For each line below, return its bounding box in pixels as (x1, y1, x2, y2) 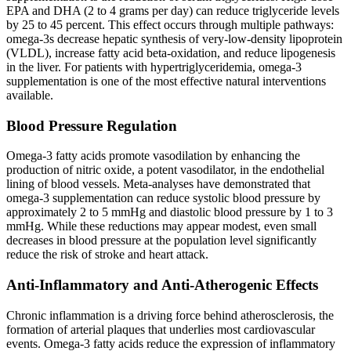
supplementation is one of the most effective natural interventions (6, 74, 326, 88)
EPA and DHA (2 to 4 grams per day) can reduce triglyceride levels (6, 3, 339, 17)
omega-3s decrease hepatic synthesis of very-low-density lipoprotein (6, 31, 342, 45)
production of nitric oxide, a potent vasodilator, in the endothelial (6, 163, 324, 177)
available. (6, 88, 53, 102)
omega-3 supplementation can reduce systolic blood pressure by (6, 191, 320, 205)
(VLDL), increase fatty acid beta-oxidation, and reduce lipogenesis (6, 45, 335, 60)
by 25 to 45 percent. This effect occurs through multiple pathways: (6, 17, 334, 31)
